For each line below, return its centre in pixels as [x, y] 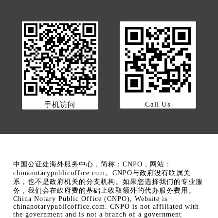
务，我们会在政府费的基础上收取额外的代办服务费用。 [104, 190]
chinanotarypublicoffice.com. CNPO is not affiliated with [106, 206]
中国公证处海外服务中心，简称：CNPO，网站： [92, 164]
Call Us [158, 104]
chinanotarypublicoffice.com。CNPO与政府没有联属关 [102, 173]
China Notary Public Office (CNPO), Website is [90, 199]
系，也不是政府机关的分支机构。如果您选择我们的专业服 [108, 182]
